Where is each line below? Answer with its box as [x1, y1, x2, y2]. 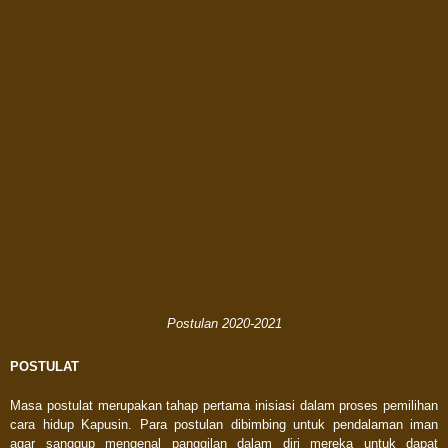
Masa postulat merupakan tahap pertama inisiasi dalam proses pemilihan [10, 398, 438, 413]
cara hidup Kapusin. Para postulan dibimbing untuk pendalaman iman [10, 417, 438, 432]
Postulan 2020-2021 [166, 316, 282, 331]
